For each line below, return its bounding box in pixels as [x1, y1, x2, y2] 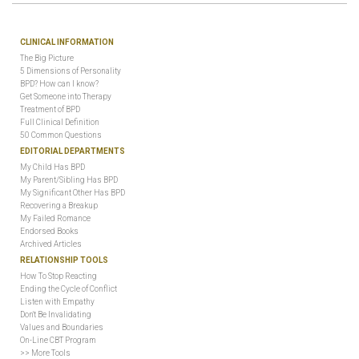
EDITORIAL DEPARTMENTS [20, 147, 125, 155]
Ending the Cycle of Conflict [20, 284, 117, 293]
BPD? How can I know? [20, 79, 99, 88]
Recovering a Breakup [20, 201, 98, 210]
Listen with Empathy [20, 297, 95, 306]
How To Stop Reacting [20, 272, 97, 280]
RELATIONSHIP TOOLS [20, 256, 108, 264]
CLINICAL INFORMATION [20, 38, 114, 46]
